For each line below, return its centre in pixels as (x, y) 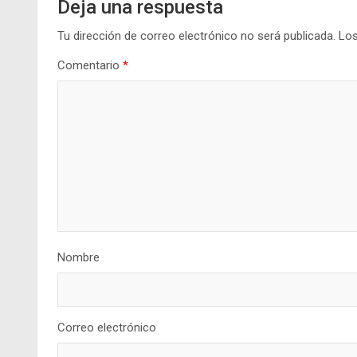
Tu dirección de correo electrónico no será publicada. (196, 35)
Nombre (78, 257)
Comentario (90, 65)
